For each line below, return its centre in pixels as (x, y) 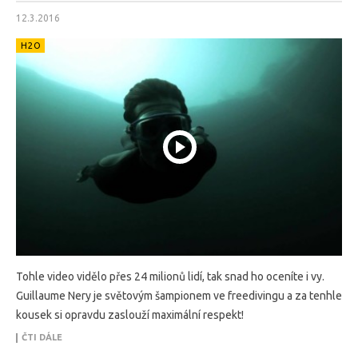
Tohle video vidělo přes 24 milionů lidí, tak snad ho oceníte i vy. (170, 276)
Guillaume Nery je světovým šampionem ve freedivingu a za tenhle (179, 295)
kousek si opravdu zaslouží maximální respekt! (130, 314)
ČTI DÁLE (42, 337)
